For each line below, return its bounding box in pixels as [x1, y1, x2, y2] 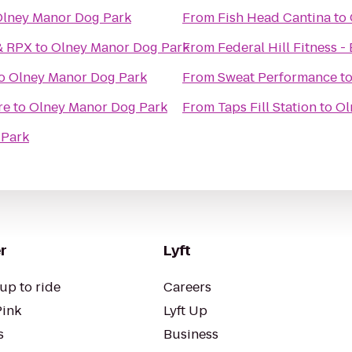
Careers [163, 278, 211, 296]
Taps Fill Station [218, 98, 317, 116]
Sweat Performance [218, 68, 337, 86]
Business [163, 325, 218, 343]
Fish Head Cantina [218, 9, 331, 27]
